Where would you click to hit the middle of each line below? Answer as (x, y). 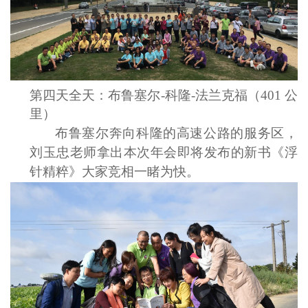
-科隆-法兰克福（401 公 (229, 96)
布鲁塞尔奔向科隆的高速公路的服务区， (176, 133)
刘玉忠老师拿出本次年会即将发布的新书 (151, 153)
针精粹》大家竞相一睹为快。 (114, 172)
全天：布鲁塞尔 (115, 96)
